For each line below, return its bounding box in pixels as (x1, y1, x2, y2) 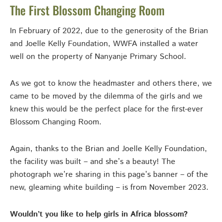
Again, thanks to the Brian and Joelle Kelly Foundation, (10, 143, 207, 155)
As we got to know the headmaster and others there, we (10, 78, 212, 90)
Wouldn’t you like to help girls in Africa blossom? (10, 209, 188, 221)
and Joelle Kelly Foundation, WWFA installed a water (10, 38, 198, 50)
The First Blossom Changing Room (10, 1, 165, 19)
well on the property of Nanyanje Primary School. (10, 51, 186, 63)
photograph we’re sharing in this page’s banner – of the (10, 169, 208, 181)
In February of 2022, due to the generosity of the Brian (10, 25, 208, 37)
